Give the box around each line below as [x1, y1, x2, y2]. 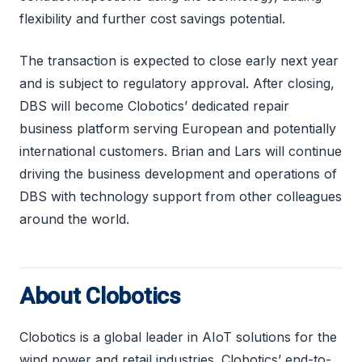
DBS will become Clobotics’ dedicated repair [19, 97, 289, 114]
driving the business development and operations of [19, 165, 337, 182]
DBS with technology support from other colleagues [19, 187, 342, 204]
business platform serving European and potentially [19, 120, 336, 137]
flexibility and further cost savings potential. [19, 10, 285, 27]
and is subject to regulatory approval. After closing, [19, 74, 335, 91]
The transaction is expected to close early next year [19, 52, 339, 69]
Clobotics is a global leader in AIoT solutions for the [19, 328, 337, 345]
